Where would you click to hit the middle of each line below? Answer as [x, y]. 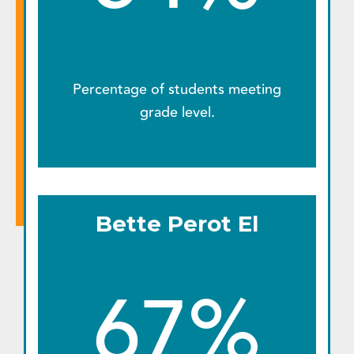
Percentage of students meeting [177, 89]
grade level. [177, 112]
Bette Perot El [177, 223]
